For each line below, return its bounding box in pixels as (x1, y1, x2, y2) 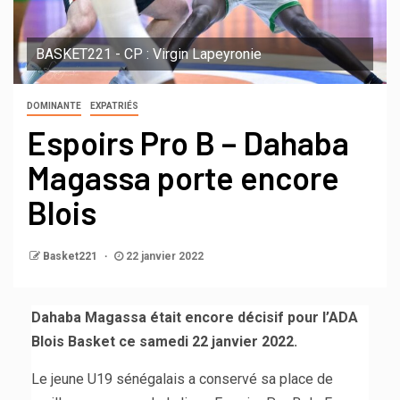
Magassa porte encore (27, 157, 339, 196)
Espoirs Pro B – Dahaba (27, 122, 349, 162)
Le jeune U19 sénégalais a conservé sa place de (31, 370, 333, 387)
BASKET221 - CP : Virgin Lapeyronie (36, 45, 262, 62)
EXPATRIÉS (90, 100, 138, 111)
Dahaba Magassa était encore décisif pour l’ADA (31, 308, 358, 326)
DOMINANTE (27, 100, 81, 111)
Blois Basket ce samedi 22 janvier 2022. (31, 332, 297, 350)
